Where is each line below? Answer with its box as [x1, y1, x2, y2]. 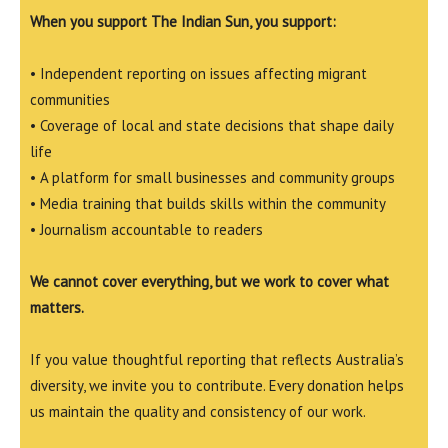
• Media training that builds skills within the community [30, 194, 386, 214]
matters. [30, 298, 84, 318]
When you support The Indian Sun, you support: [30, 12, 336, 32]
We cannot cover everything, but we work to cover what [30, 272, 389, 292]
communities [30, 90, 110, 110]
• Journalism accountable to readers [30, 220, 263, 240]
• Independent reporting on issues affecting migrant [30, 64, 367, 84]
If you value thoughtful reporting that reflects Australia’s [30, 350, 404, 370]
